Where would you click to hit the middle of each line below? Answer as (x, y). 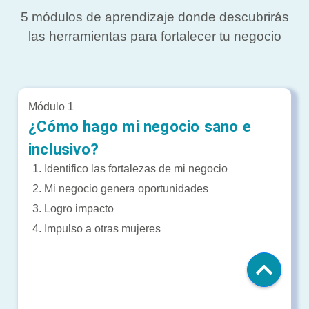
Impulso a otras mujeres (102, 228)
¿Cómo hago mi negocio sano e (140, 126)
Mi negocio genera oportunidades (126, 188)
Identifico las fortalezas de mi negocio (136, 168)
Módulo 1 (51, 106)
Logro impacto (79, 208)
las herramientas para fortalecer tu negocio (154, 36)
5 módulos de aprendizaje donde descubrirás (154, 17)
